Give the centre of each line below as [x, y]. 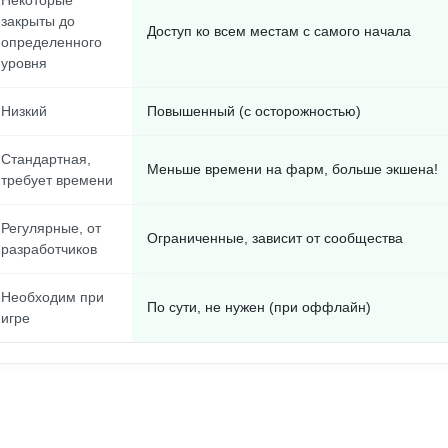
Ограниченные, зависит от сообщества [275, 238]
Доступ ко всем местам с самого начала [279, 31]
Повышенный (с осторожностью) [254, 111]
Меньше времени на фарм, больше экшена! [292, 169]
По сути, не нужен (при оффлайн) [259, 307]
